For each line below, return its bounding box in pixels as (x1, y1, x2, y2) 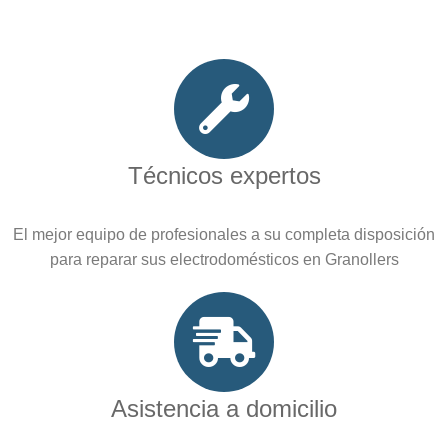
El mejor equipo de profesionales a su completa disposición (13, 226, 435, 244)
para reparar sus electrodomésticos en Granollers (49, 251, 399, 269)
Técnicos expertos (127, 162, 321, 190)
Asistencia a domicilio (111, 395, 337, 423)
